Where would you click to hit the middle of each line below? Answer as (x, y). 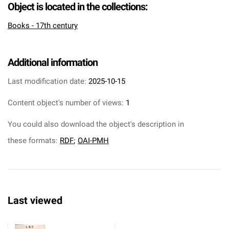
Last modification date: (47, 81)
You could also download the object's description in (96, 124)
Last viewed (35, 200)
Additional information (53, 62)
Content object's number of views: (66, 103)
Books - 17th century (43, 26)
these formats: (34, 141)
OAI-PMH (93, 141)
